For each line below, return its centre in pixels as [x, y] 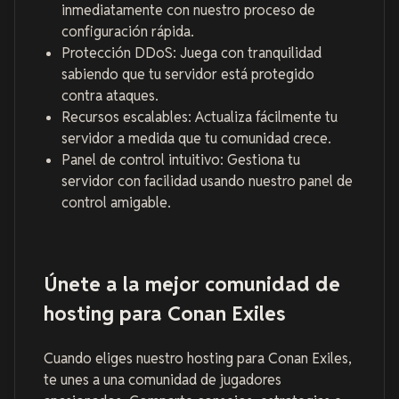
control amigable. [116, 203]
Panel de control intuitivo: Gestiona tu [181, 160]
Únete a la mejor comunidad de [192, 284]
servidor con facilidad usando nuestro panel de [207, 182]
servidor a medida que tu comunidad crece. [196, 139]
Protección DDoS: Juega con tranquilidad [191, 53]
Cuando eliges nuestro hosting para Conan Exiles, [198, 358]
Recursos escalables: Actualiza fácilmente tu [199, 118]
